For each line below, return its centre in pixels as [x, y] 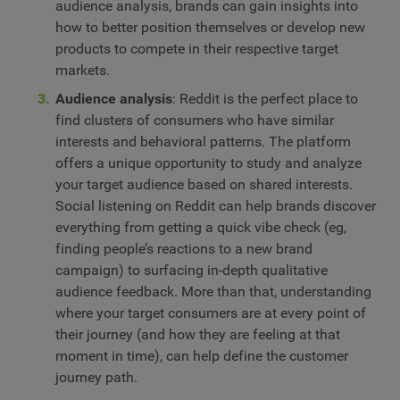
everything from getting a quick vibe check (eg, [201, 228]
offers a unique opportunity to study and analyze [209, 163]
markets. [83, 71]
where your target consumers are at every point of [211, 313]
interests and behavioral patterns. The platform [204, 142]
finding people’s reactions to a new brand [184, 249]
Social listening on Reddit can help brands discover [216, 206]
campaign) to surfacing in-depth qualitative [192, 271]
